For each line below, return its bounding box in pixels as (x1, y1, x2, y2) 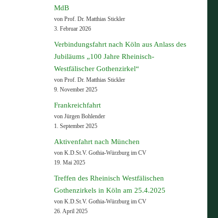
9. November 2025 (54, 86, 97, 93)
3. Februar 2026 (54, 25, 91, 33)
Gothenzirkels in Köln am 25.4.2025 (54, 186, 165, 195)
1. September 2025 (54, 123, 97, 130)
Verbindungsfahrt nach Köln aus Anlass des (54, 40, 186, 49)
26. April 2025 (54, 208, 88, 215)
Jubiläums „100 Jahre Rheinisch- (54, 53, 154, 61)
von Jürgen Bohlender (54, 113, 105, 120)
